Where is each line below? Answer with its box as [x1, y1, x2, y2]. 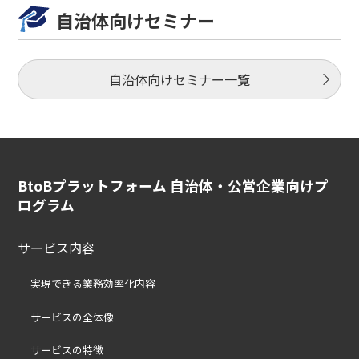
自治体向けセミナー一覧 [109, 69, 250, 89]
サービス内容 [18, 238, 95, 258]
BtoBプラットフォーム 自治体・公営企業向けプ [18, 175, 329, 196]
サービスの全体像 [30, 309, 115, 325]
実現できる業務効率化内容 [30, 276, 156, 292]
